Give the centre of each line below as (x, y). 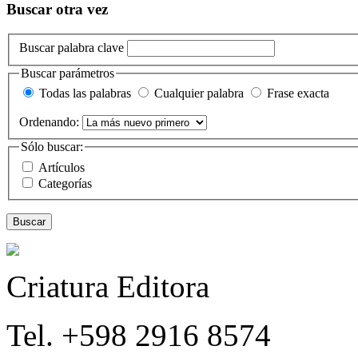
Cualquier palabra (199, 93)
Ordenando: (49, 122)
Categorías (67, 183)
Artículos (63, 167)
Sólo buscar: (52, 147)
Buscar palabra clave (73, 47)
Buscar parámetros (68, 73)
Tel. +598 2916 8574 (139, 335)
